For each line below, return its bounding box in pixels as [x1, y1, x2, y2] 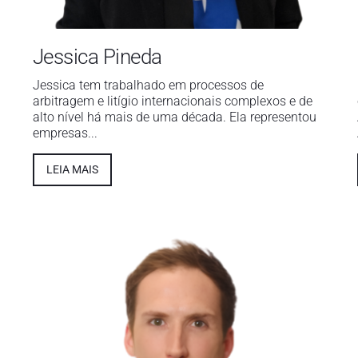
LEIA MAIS [46, 163, 98, 177]
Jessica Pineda [32, 45, 162, 70]
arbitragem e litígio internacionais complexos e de [32, 93, 312, 109]
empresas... [32, 125, 97, 141]
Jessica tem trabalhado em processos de [32, 78, 264, 93]
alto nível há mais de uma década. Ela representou [32, 109, 316, 125]
